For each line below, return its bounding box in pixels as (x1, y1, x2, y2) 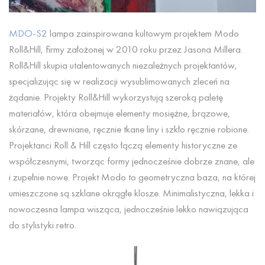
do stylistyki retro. (9, 218, 76, 231)
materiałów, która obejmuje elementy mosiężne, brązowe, (9, 106, 230, 119)
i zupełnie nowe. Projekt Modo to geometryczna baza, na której (9, 170, 256, 183)
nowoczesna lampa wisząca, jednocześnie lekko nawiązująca (9, 202, 248, 215)
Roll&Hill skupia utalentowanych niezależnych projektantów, (9, 58, 237, 72)
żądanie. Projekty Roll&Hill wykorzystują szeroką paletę (9, 90, 223, 104)
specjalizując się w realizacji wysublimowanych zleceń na (9, 74, 230, 88)
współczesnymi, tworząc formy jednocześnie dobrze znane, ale (9, 154, 254, 167)
